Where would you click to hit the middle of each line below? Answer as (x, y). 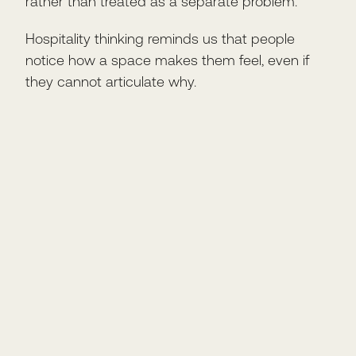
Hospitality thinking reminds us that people (160, 38)
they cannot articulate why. (111, 81)
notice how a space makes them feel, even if (167, 60)
